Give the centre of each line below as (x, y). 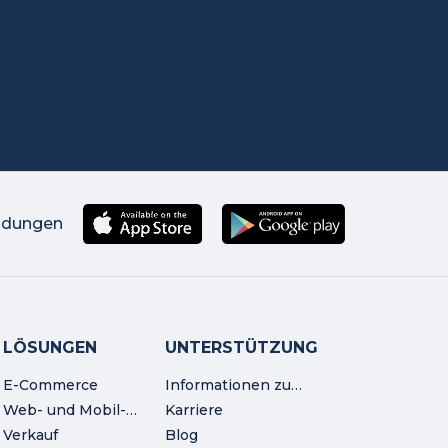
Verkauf (31, 435)
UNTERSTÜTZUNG (241, 347)
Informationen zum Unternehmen (296, 385)
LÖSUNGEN (50, 347)
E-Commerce (51, 385)
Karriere (193, 410)
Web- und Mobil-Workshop (132, 410)
